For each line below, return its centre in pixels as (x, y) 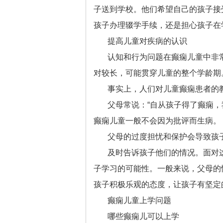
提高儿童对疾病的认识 (147, 41)
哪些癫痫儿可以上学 (143, 216)
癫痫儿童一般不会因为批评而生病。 (157, 121)
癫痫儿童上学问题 (139, 200)
